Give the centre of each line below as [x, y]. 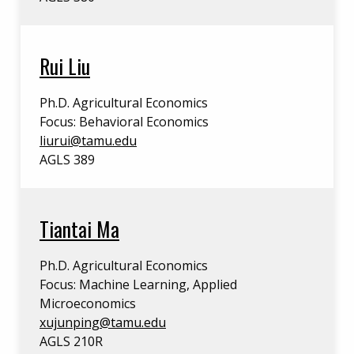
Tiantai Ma [79, 228]
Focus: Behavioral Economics [124, 122]
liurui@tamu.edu [88, 141]
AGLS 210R [71, 341]
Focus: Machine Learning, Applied [138, 284]
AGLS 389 [67, 160]
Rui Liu [65, 66]
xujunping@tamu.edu [103, 322]
